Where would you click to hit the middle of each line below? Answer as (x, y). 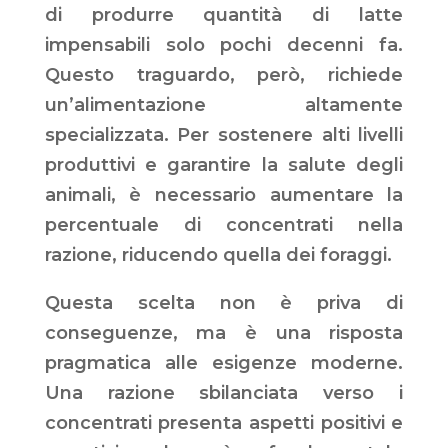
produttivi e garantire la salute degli (224, 165)
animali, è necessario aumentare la (224, 195)
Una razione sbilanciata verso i (224, 393)
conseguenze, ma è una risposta (224, 333)
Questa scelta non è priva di (224, 303)
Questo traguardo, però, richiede (224, 75)
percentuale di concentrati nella (224, 225)
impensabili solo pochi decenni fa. (224, 45)
